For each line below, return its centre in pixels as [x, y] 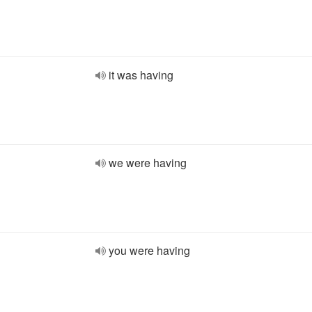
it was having [141, 75]
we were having [148, 163]
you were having [149, 250]
